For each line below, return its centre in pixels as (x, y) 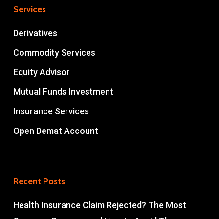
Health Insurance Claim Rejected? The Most (99, 205)
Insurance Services (51, 111)
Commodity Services (54, 52)
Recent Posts (39, 181)
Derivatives (35, 33)
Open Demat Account (55, 131)
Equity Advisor (41, 72)
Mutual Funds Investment (63, 91)
